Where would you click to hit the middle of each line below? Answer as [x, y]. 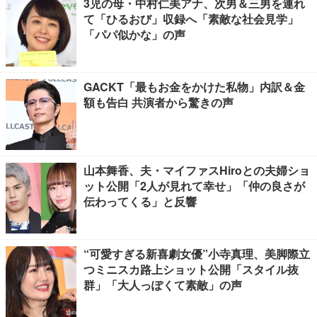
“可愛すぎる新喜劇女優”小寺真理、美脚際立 [197, 254]
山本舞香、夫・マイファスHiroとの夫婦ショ [197, 170]
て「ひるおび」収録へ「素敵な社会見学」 [191, 19]
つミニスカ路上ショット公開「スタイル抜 [191, 269]
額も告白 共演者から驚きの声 [158, 102]
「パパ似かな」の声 [134, 34]
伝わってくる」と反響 [140, 201]
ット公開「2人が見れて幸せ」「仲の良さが [194, 186]
